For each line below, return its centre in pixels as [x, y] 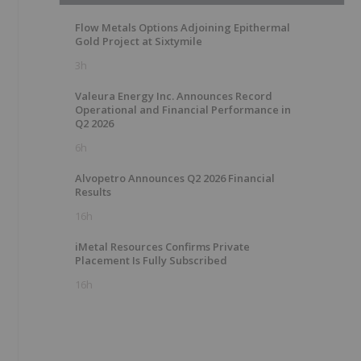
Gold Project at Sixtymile [139, 41]
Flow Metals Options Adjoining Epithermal [183, 27]
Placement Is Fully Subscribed [151, 260]
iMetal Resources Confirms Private [162, 247]
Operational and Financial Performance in [183, 110]
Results [93, 192]
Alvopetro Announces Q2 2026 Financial [175, 178]
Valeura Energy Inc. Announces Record [174, 96]
